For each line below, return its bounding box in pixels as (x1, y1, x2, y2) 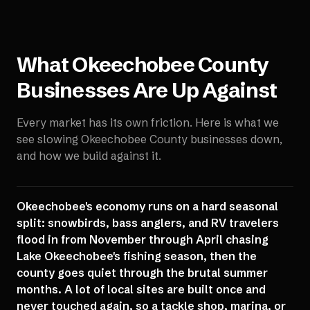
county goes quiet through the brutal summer (17, 266, 268, 280)
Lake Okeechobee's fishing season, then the (17, 249, 257, 263)
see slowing (17, 132, 81, 146)
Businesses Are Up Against (17, 77, 277, 103)
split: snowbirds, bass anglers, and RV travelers (17, 216, 279, 230)
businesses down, (188, 132, 282, 146)
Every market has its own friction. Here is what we (17, 116, 279, 129)
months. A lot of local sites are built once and (17, 282, 266, 296)
